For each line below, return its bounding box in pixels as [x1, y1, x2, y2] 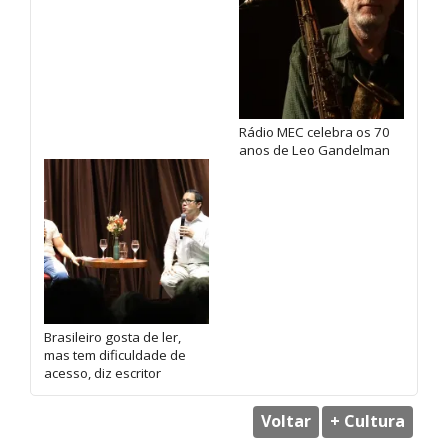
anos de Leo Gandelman [239, 140, 390, 159]
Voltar [261, 410, 311, 433]
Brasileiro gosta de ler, [44, 327, 181, 346]
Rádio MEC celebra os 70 [239, 122, 390, 141]
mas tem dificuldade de [44, 345, 186, 364]
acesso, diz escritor [44, 363, 161, 382]
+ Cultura [330, 410, 405, 433]
